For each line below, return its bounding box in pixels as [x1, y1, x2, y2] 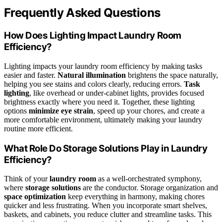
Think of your [4, 174, 50, 183]
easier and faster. [4, 70, 57, 79]
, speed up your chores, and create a [93, 106, 205, 115]
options [4, 106, 29, 115]
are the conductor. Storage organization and [81, 183, 218, 192]
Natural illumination [57, 70, 126, 79]
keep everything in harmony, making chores [66, 192, 205, 201]
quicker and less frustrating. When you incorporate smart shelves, [4, 201, 207, 210]
